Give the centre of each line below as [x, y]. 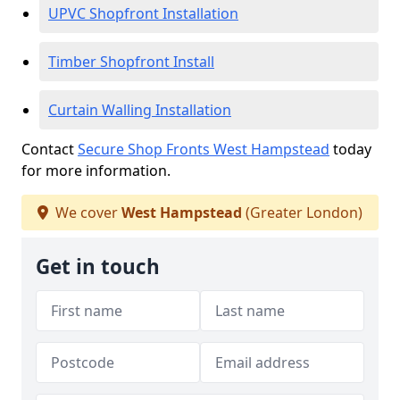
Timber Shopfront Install [131, 62]
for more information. [96, 171]
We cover [87, 212]
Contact [50, 149]
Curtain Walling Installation [140, 110]
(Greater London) [302, 212]
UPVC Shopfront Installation [143, 13]
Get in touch [98, 267]
